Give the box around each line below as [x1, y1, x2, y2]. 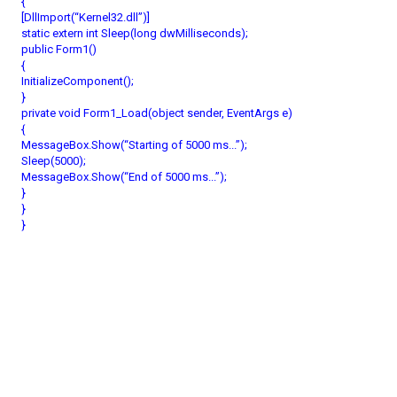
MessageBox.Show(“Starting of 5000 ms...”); [21, 138, 247, 152]
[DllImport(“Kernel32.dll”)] [21, 11, 150, 24]
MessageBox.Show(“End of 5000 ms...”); [21, 170, 227, 183]
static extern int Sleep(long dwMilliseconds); [21, 27, 248, 40]
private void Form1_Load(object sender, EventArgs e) [21, 106, 292, 120]
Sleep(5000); [21, 154, 86, 167]
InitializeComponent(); [21, 74, 134, 88]
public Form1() [21, 43, 97, 56]
